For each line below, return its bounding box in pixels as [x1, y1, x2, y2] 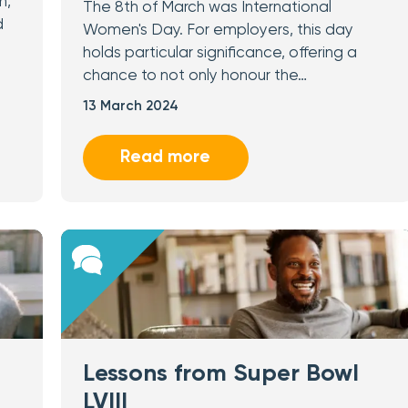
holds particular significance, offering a [82, 46, 357, 61]
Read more [120, 148, 211, 166]
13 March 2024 [82, 99, 178, 113]
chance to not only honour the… [82, 68, 307, 84]
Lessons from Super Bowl [82, 362, 359, 386]
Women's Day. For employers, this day [82, 23, 353, 38]
